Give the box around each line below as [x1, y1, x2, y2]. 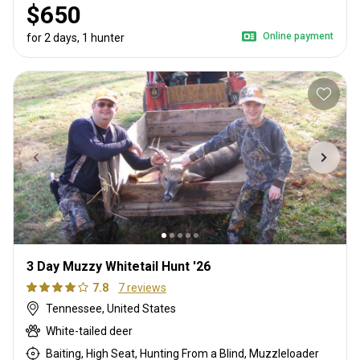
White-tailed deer [46, 325, 133, 338]
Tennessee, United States [46, 302, 176, 316]
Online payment [263, 30, 333, 42]
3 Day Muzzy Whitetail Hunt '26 [27, 259, 211, 275]
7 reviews [118, 281, 166, 295]
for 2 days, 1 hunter [27, 31, 125, 44]
